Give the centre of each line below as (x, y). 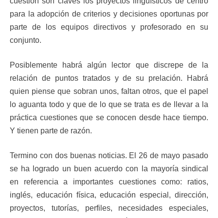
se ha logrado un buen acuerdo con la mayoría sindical (109, 169)
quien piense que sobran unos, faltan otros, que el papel (109, 91)
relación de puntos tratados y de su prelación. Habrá (109, 78)
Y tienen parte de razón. (51, 131)
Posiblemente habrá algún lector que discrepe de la (109, 65)
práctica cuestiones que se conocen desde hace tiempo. (109, 118)
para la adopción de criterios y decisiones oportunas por (109, 14)
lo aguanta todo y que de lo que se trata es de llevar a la (109, 105)
